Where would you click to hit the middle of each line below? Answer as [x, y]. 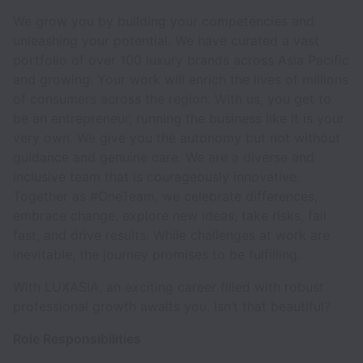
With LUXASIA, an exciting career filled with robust [169, 287]
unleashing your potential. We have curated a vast [166, 41]
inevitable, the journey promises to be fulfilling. [159, 254]
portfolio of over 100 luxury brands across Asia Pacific [181, 60]
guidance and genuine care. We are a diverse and [164, 157]
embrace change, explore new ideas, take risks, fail [170, 216]
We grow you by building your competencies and [164, 21]
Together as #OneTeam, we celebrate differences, [165, 196]
